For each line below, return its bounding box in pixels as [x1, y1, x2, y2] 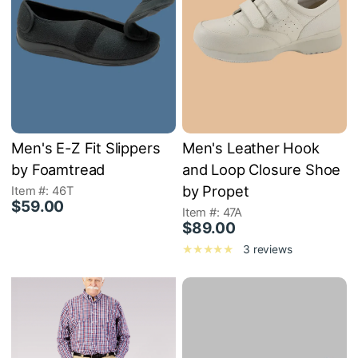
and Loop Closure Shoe [182, 161, 341, 179]
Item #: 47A [182, 205, 242, 221]
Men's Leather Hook [182, 139, 320, 157]
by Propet [182, 182, 249, 201]
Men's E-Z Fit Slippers [11, 139, 161, 157]
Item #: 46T [11, 184, 74, 199]
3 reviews [243, 243, 292, 257]
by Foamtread [11, 161, 105, 179]
